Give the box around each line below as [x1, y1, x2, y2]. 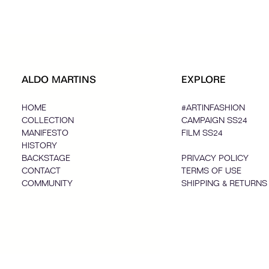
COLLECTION [22, 115, 74, 125]
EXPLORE [181, 74, 226, 85]
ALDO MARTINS [22, 74, 97, 85]
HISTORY [22, 141, 58, 151]
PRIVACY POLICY [181, 153, 249, 163]
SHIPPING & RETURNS [181, 178, 268, 189]
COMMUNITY [22, 178, 73, 189]
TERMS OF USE [181, 166, 242, 176]
